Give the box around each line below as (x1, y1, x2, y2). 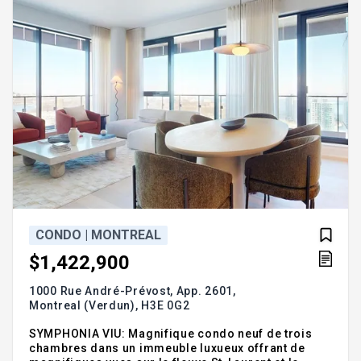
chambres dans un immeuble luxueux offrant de (29, 342, 305, 355)
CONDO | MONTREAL (35, 226, 161, 243)
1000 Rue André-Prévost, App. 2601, (29, 284, 236, 298)
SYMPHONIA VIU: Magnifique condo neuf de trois (29, 327, 313, 341)
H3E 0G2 (141, 299, 190, 313)
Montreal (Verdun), (29, 299, 142, 313)
